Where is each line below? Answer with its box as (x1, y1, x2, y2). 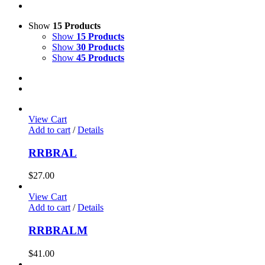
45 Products (76, 53, 124, 63)
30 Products (76, 42, 124, 52)
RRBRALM (28, 224, 88, 237)
